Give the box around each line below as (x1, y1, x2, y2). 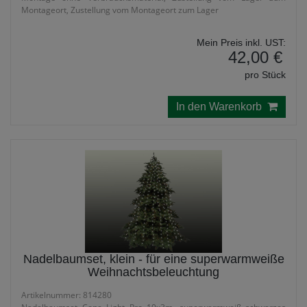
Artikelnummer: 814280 (21, 289, 112, 301)
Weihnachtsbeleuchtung (88, 265, 219, 279)
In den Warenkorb (176, 101, 267, 112)
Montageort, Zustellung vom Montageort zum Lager (21, 4, 219, 16)
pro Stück (245, 69, 286, 80)
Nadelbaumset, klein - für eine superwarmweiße (23, 252, 284, 266)
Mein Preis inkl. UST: (197, 37, 286, 48)
